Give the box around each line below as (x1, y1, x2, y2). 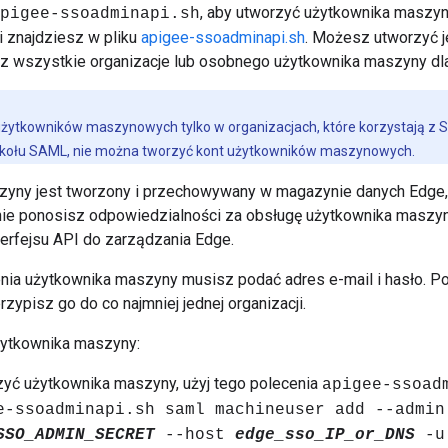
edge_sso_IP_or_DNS (235, 426, 415, 445)
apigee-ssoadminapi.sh (141, 28, 305, 48)
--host (155, 426, 235, 445)
